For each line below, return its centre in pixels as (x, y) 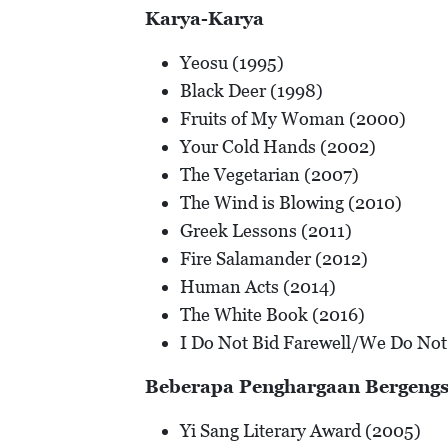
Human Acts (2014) (258, 287)
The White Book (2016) (272, 315)
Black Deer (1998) (251, 91)
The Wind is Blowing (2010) (291, 203)
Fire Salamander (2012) (274, 259)
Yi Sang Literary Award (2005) (300, 431)
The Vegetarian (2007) (269, 175)
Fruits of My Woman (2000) (293, 119)
